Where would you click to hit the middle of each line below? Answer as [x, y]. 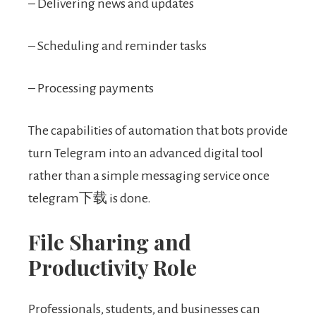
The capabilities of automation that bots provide [158, 131]
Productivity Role [113, 268]
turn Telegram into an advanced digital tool [146, 153]
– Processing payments [91, 89]
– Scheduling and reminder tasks [117, 46]
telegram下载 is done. [90, 199]
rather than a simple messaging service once [149, 176]
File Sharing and [110, 242]
